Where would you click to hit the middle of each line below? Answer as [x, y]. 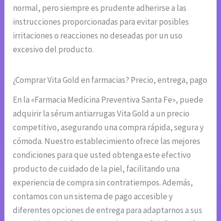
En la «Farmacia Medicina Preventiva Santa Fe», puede [108, 99]
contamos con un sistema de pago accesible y [93, 196]
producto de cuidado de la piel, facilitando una [96, 168]
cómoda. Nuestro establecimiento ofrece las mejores [107, 141]
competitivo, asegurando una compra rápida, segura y [109, 127]
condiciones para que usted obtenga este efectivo [102, 155]
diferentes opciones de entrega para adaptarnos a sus [108, 210]
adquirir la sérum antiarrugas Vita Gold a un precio [101, 113]
